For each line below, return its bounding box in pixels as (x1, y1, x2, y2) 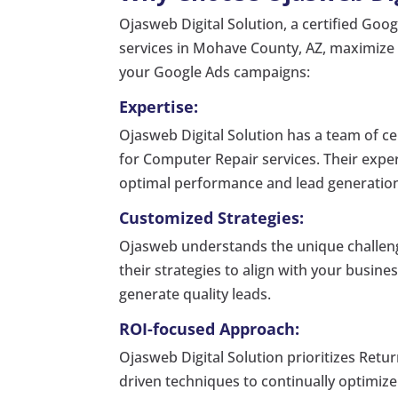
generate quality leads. (119, 284, 272, 305)
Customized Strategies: (119, 207, 305, 229)
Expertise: (119, 96, 199, 118)
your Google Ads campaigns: (119, 62, 311, 83)
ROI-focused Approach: (119, 318, 300, 340)
